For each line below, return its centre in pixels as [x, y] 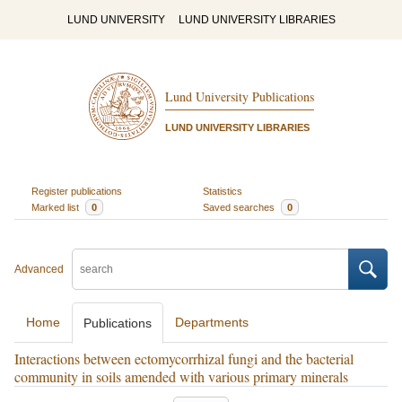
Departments [212, 322]
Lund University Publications [239, 97]
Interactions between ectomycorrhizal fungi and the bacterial [184, 358]
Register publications [76, 191]
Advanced [39, 269]
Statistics [223, 191]
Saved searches [240, 207]
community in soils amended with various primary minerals [181, 376]
